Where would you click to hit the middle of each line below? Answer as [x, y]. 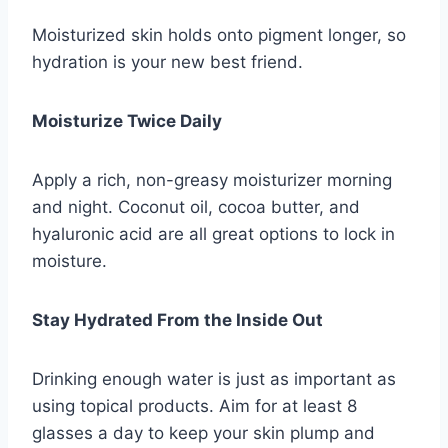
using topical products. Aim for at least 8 [194, 406]
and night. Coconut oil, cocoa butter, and [196, 207]
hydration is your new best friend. [167, 62]
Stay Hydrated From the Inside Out [177, 320]
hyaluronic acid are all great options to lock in [213, 234]
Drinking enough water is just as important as [214, 379]
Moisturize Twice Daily [127, 121]
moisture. [69, 261]
